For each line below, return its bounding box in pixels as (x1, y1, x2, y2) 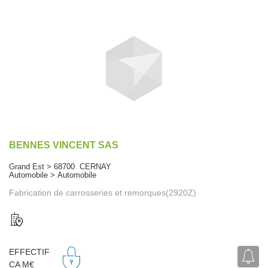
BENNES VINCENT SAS (9, 139, 118, 150)
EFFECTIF (9, 247, 50, 257)
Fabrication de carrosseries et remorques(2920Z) (9, 187, 196, 197)
